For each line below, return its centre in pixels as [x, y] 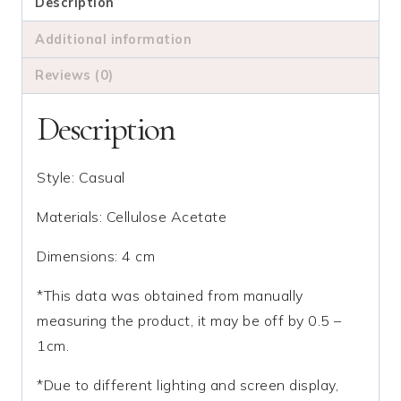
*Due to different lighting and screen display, [188, 385]
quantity [49, 29]
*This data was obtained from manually [170, 296]
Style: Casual [81, 178]
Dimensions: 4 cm [96, 256]
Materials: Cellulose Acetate [132, 217]
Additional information [114, 39]
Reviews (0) [74, 75]
